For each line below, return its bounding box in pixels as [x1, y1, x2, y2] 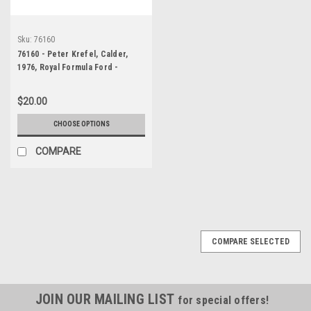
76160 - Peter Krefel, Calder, [17, 49, 128, 59]
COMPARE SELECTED [212, 236, 289, 246]
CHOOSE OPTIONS [53, 119, 110, 128]
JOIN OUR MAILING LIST [35, 290, 178, 308]
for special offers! [178, 293, 269, 307]
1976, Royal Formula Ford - [17, 62, 119, 72]
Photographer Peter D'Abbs [17, 75, 124, 85]
